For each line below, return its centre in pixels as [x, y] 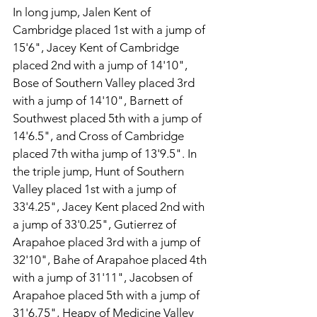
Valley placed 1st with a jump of [96, 189]
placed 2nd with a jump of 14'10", [102, 65]
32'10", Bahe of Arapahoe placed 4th [111, 260]
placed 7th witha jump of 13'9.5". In [106, 154]
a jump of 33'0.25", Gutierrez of [96, 224]
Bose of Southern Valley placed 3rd [105, 83]
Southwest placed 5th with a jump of [109, 118]
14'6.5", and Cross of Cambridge [100, 136]
